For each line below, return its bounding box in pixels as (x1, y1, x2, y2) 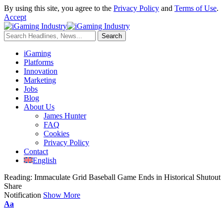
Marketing (24, 76, 56, 84)
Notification (4, 191, 41, 199)
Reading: (4, 173, 32, 181)
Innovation (24, 67, 57, 75)
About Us (24, 103, 55, 111)
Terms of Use (174, 4, 217, 12)
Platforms (24, 58, 54, 66)
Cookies (44, 129, 69, 138)
